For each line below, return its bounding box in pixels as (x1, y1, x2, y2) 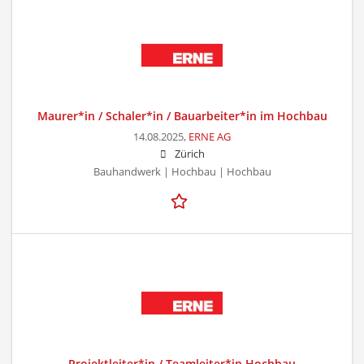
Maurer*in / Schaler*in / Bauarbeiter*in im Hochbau (37, 107, 327, 123)
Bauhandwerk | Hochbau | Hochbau (93, 164, 271, 179)
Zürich (174, 146, 205, 161)
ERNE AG (188, 129, 231, 144)
